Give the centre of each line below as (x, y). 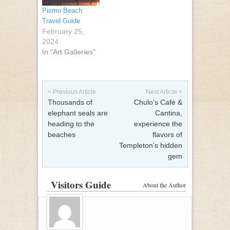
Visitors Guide (81, 184)
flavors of (167, 135)
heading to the (71, 124)
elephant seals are (78, 113)
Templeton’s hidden (151, 146)
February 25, (63, 31)
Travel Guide (61, 21)
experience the (158, 124)
